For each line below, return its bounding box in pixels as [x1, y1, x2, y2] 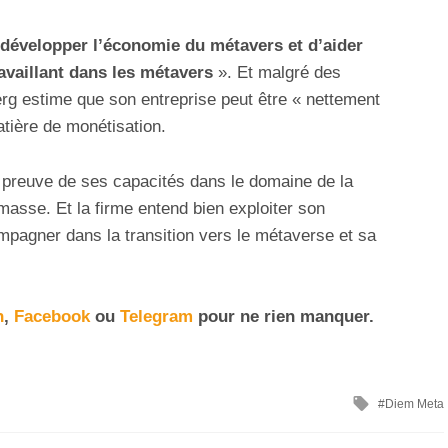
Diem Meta [385, 396, 444, 411]
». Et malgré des [213, 63, 341, 83]
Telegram [120, 306, 193, 326]
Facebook [14, 306, 90, 326]
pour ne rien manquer [193, 306, 369, 326]
